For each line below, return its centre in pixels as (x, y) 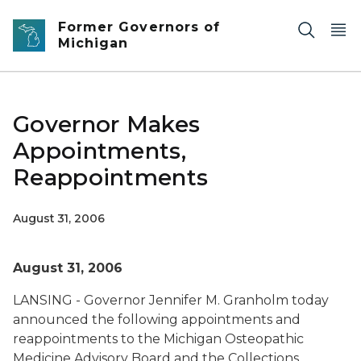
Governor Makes (107, 124)
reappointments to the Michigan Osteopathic (158, 339)
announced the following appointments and (157, 320)
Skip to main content (73, 17)
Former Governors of (139, 27)
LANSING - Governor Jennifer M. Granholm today (171, 300)
